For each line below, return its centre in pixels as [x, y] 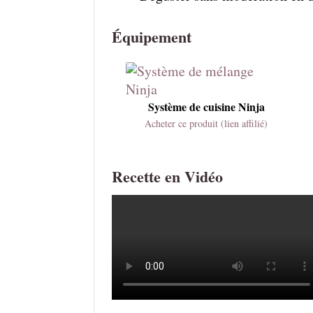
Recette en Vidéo [168, 176]
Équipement [152, 36]
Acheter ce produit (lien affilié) [206, 123]
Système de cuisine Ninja [206, 106]
